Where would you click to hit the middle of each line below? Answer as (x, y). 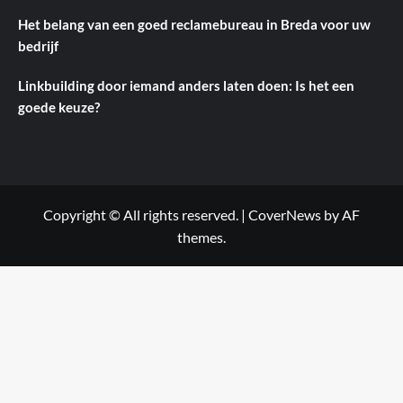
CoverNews (285, 214)
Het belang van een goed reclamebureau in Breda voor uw (194, 24)
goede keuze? (59, 107)
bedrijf (38, 45)
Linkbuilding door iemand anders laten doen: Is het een (186, 85)
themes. (201, 237)
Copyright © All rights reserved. (142, 214)
